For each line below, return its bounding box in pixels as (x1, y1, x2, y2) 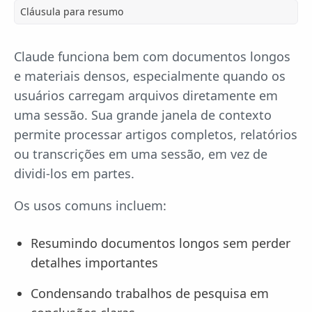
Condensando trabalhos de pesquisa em (31, 284, 269, 302)
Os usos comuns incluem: (14, 196, 166, 214)
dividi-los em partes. (14, 164, 134, 182)
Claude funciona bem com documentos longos (14, 47, 290, 65)
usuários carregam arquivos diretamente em (14, 86, 278, 104)
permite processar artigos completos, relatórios (14, 125, 297, 143)
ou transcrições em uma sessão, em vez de (14, 145, 267, 162)
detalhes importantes (31, 253, 158, 271)
